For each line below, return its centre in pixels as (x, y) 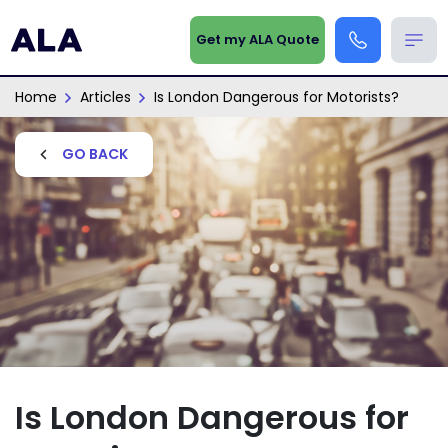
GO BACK (95, 154)
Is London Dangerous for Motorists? (276, 97)
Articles (105, 97)
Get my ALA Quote (257, 39)
